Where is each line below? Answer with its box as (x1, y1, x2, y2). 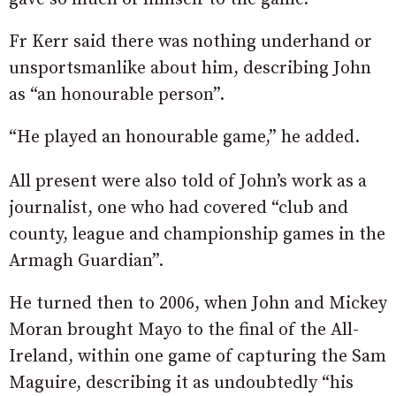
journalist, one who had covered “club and (9, 197, 348, 220)
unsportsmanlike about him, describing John (9, 57, 371, 80)
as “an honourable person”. (9, 84, 225, 107)
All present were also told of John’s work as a (9, 171, 367, 194)
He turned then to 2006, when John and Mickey (9, 293, 387, 316)
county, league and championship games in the (9, 224, 385, 247)
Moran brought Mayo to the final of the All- (9, 319, 359, 342)
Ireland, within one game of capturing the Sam (9, 346, 386, 369)
